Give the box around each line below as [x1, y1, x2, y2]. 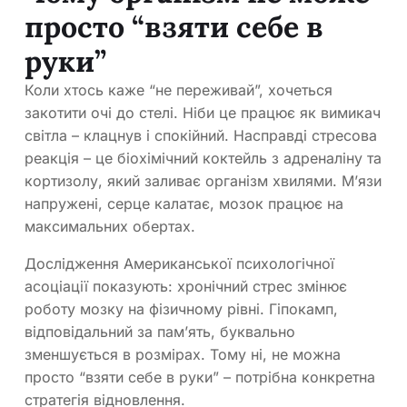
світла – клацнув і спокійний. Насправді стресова [25, 125, 377, 144]
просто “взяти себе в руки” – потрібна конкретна [25, 367, 375, 386]
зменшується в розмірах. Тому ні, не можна [25, 344, 341, 363]
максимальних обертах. [25, 216, 195, 235]
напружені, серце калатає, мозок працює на [25, 194, 343, 213]
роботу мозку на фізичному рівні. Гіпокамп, [25, 299, 338, 318]
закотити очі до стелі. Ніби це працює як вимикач [25, 103, 381, 122]
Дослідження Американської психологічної [25, 253, 334, 273]
